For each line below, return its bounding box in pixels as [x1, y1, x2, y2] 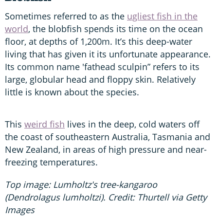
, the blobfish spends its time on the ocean [28, 23, 203, 35]
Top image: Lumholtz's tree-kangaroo [5, 179, 157, 191]
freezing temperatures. [5, 156, 98, 168]
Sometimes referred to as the [5, 10, 127, 22]
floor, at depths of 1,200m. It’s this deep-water [5, 36, 192, 48]
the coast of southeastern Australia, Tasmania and [5, 131, 210, 143]
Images [5, 204, 35, 216]
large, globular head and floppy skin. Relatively [5, 73, 196, 86]
